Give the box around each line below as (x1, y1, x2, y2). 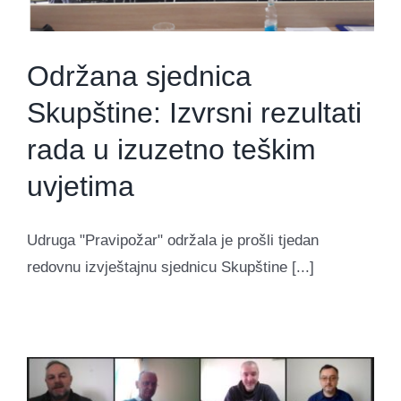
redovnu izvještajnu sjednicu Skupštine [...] (27, 258, 314, 276)
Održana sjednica (27, 59, 252, 92)
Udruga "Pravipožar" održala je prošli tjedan (27, 231, 319, 249)
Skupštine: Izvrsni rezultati (27, 96, 362, 129)
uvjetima (27, 169, 134, 202)
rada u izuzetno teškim (27, 132, 316, 166)
